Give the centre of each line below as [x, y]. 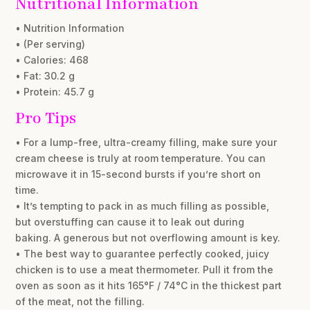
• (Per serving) [51, 44]
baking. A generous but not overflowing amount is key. [148, 237]
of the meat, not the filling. [80, 301]
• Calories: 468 [52, 60]
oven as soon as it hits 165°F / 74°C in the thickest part [149, 285]
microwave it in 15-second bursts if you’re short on [138, 174]
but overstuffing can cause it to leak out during [130, 221]
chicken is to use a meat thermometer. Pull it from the [145, 269]
